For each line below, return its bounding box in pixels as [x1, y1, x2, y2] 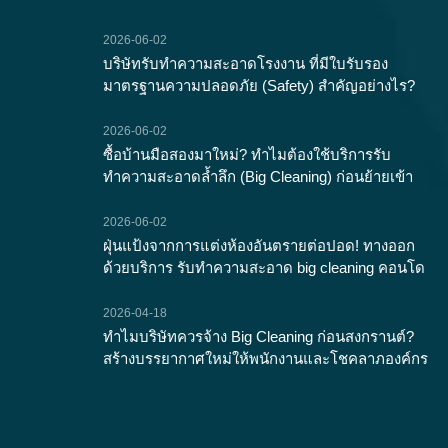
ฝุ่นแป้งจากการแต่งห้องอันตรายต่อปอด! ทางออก [103, 236, 415, 254]
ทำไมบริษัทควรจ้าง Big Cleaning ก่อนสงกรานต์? [103, 327, 414, 345]
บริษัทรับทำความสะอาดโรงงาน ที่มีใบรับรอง [103, 54, 388, 72]
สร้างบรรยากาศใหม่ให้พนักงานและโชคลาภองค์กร [103, 349, 428, 367]
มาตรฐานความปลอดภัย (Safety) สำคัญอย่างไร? [103, 76, 415, 94]
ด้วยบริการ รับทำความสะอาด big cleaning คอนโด [103, 258, 425, 276]
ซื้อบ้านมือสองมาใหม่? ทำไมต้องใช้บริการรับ [103, 145, 391, 163]
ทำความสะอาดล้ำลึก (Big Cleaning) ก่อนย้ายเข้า [103, 167, 413, 185]
